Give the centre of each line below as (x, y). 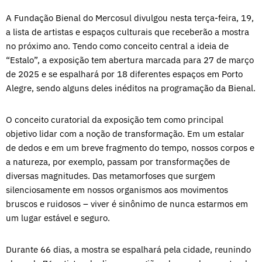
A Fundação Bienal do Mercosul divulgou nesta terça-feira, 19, (130, 18)
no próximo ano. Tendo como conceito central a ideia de (117, 46)
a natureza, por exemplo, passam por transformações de (118, 161)
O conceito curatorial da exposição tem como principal (115, 119)
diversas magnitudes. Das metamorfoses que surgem (111, 175)
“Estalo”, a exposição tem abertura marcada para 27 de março (130, 60)
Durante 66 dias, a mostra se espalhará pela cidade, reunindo (128, 249)
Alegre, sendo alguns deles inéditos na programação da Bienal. (131, 88)
